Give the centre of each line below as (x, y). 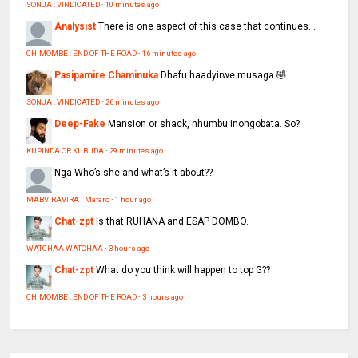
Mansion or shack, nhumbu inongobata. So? (204, 124)
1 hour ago (133, 200)
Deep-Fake (80, 124)
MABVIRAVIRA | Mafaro (68, 200)
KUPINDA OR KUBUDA (66, 151)
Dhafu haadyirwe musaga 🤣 (224, 76)
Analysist (76, 27)
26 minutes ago (133, 102)
